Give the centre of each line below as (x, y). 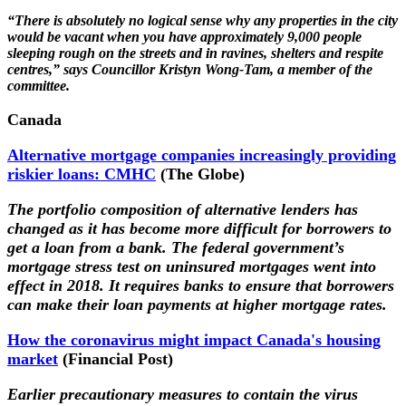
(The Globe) (200, 174)
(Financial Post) (116, 358)
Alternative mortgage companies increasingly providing (202, 155)
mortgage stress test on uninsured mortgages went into (192, 266)
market (33, 358)
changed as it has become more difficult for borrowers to (199, 228)
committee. (39, 85)
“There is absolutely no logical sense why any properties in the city (203, 20)
